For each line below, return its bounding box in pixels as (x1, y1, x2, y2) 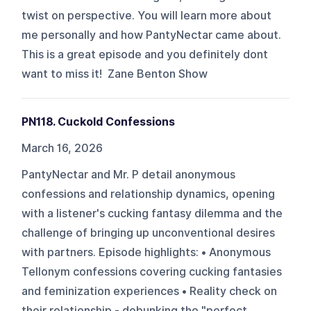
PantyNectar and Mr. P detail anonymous (22, 167, 236, 181)
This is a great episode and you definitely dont (22, 47, 269, 61)
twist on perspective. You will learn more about (22, 8, 272, 22)
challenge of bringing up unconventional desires (22, 226, 276, 239)
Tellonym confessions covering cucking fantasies (22, 264, 283, 278)
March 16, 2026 (22, 141, 103, 155)
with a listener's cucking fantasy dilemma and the (22, 206, 283, 220)
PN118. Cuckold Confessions (22, 115, 176, 128)
